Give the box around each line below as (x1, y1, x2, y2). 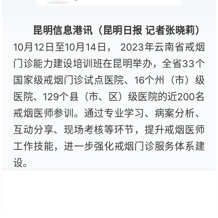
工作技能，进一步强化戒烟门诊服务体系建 (13, 140, 205, 152)
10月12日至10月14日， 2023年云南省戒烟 (13, 41, 205, 53)
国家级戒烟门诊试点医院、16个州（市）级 (13, 74, 205, 86)
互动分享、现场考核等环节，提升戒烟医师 (13, 124, 205, 136)
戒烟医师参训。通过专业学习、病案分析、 (13, 107, 205, 119)
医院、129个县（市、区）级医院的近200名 (13, 91, 205, 103)
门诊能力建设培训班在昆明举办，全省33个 (13, 57, 205, 70)
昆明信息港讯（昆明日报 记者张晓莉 (33, 24, 195, 36)
